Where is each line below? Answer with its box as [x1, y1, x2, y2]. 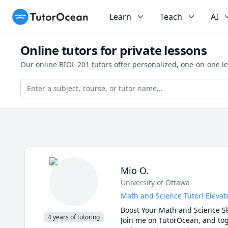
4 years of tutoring [48, 213, 100, 221]
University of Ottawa [121, 178, 190, 187]
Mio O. [121, 164, 149, 177]
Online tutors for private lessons [20, 42, 207, 59]
